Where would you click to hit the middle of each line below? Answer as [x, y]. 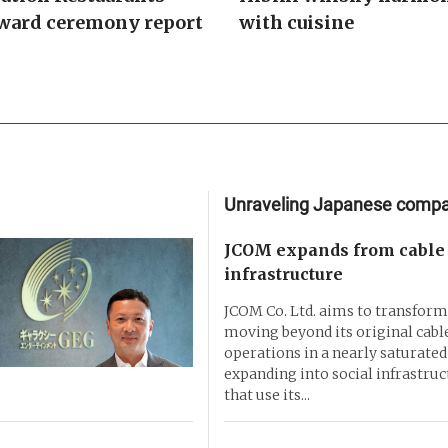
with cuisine [296, 22]
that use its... [266, 394]
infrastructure [283, 273]
